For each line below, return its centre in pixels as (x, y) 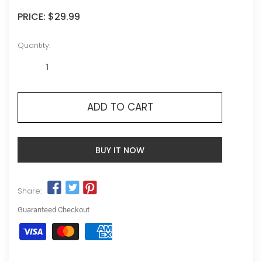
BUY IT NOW (120, 150)
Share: (30, 191)
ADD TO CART (120, 107)
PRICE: (33, 16)
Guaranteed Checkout (54, 209)
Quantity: (34, 45)
